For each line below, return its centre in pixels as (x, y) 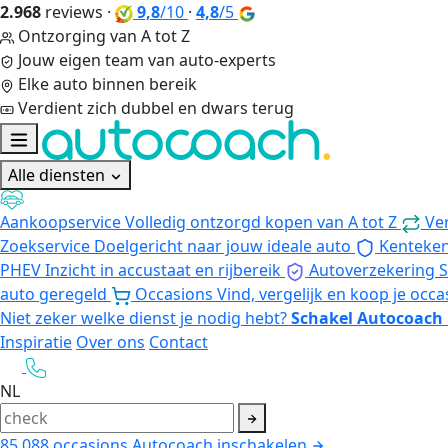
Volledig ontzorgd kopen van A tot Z (261, 221)
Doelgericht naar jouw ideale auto (222, 245)
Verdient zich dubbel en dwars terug (156, 108)
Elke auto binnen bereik (107, 84)
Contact (178, 341)
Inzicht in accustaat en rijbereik (163, 269)
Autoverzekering (372, 269)
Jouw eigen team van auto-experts (147, 60)
